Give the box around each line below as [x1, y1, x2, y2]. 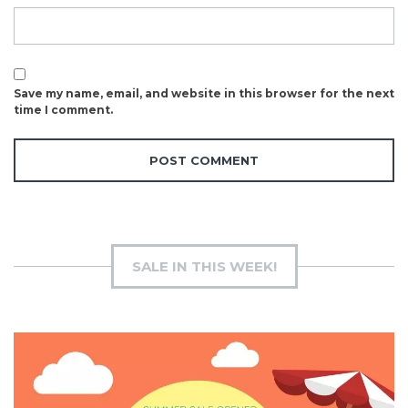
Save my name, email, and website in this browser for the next [14, 86, 394, 100]
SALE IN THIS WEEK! [131, 257, 277, 275]
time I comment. [14, 102, 113, 117]
